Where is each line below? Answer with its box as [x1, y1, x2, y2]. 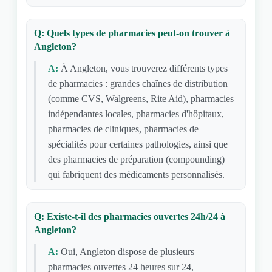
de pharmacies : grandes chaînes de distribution [47, 78, 228, 89]
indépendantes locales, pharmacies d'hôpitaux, [47, 109, 224, 119]
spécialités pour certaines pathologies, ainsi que [47, 139, 228, 149]
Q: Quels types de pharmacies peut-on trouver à [33, 28, 230, 38]
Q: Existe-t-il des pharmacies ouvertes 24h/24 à [33, 211, 225, 222]
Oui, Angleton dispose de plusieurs [60, 246, 194, 257]
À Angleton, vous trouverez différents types [60, 63, 228, 73]
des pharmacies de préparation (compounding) [47, 154, 225, 165]
